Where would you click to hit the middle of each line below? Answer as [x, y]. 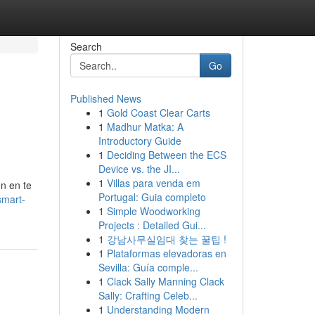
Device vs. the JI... [139, 169]
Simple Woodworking [153, 211]
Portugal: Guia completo [152, 197]
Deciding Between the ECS [166, 155]
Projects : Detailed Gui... [152, 225]
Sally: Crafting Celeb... [148, 295]
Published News [105, 98]
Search [86, 46]
